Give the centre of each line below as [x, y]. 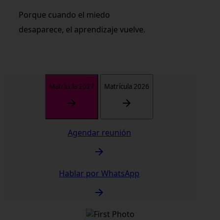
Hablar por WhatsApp [99, 173]
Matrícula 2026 [127, 87]
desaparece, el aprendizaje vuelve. [82, 29]
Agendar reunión [99, 132]
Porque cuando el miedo [65, 14]
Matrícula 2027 [72, 87]
